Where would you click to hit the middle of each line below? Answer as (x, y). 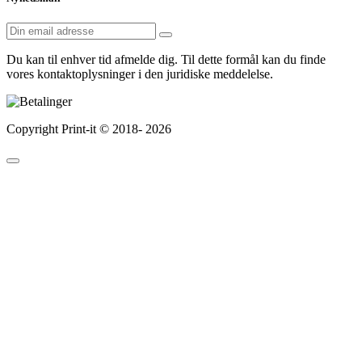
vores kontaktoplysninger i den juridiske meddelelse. (140, 74)
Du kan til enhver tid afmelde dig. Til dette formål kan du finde (166, 59)
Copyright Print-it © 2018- (76, 128)
